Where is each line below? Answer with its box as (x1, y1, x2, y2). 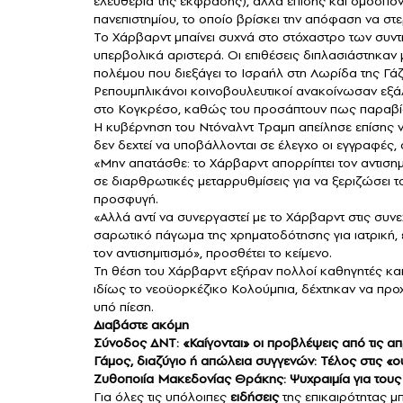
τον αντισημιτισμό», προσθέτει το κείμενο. (94, 244, 332, 263)
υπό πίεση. (94, 298, 154, 317)
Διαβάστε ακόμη (94, 316, 193, 335)
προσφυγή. (94, 190, 158, 209)
